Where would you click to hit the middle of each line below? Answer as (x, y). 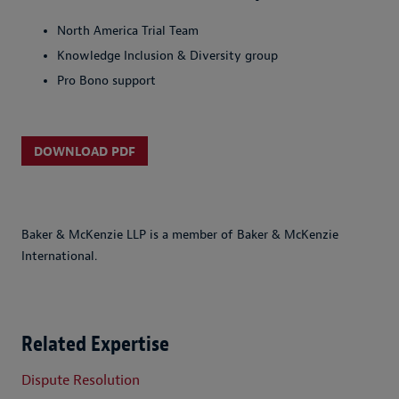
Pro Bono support (106, 81)
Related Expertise (95, 343)
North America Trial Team (128, 31)
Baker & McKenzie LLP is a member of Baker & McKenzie (180, 234)
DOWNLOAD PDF (85, 151)
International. (59, 256)
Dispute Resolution (81, 381)
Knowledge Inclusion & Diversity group (167, 56)
